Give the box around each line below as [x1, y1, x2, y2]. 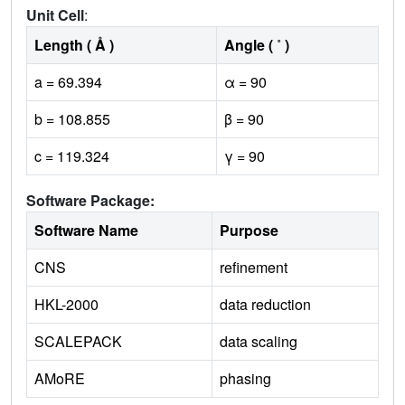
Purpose [220, 220, 278, 241]
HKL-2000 [34, 294, 99, 316]
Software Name [34, 220, 138, 241]
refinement [220, 257, 287, 278]
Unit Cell [26, 5, 84, 26]
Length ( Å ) [34, 34, 114, 56]
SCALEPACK [34, 331, 122, 353]
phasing [220, 368, 271, 390]
